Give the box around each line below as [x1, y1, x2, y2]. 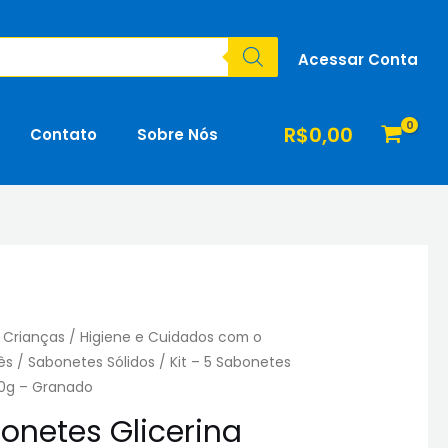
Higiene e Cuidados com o [80, 328, 263, 348]
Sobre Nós [137, 124, 218, 145]
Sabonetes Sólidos [28, 353, 156, 373]
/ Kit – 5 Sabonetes [155, 353, 292, 373]
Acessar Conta [298, 48, 418, 70]
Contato [30, 124, 97, 145]
